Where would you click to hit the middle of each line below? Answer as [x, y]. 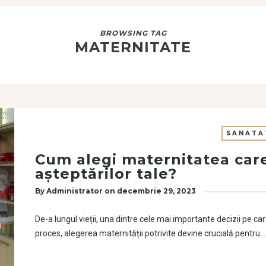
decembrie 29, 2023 [156, 191]
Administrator [75, 191]
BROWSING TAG [133, 33]
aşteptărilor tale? [106, 174]
